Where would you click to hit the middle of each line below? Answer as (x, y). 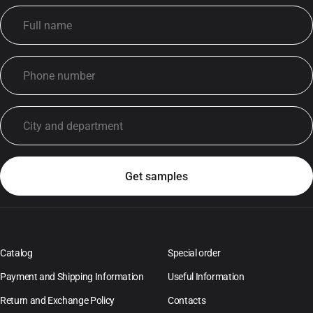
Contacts (187, 301)
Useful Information (206, 277)
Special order (194, 253)
